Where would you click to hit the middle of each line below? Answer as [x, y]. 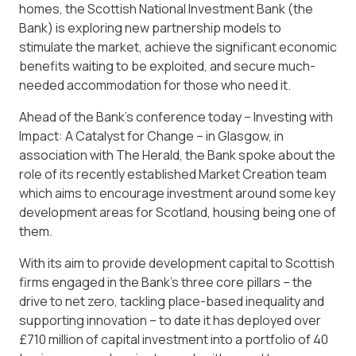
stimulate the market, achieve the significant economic [178, 47]
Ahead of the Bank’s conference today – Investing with [176, 117]
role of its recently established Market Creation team [173, 174]
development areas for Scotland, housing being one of [178, 213]
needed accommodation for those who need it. [155, 85]
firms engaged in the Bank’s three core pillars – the [166, 282]
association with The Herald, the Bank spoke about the [177, 155]
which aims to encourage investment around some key [177, 193]
